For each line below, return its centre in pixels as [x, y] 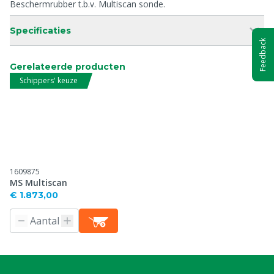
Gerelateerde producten [68, 67]
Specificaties [40, 31]
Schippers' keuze [49, 80]
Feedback [263, 54]
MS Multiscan [39, 183]
